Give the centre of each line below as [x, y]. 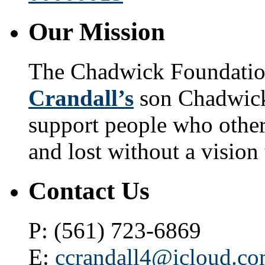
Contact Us [89, 191]
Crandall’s [81, 98]
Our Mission [97, 32]
